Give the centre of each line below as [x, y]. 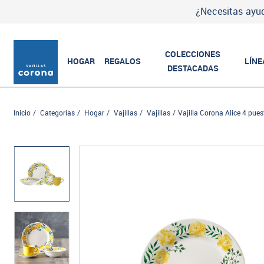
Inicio [22, 113]
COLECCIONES [193, 54]
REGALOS [123, 61]
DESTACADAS [193, 68]
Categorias [58, 113]
